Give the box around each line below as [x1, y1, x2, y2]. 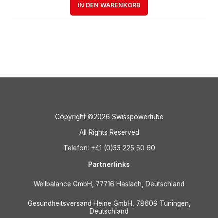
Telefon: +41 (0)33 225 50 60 [63, 144, 155, 152]
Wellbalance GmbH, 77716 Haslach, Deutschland [34, 180, 184, 188]
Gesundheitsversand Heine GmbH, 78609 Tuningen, [27, 199, 191, 207]
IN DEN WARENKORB [77, 1, 141, 9]
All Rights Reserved [79, 128, 139, 136]
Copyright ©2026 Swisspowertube [54, 112, 163, 121]
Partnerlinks [88, 160, 130, 168]
